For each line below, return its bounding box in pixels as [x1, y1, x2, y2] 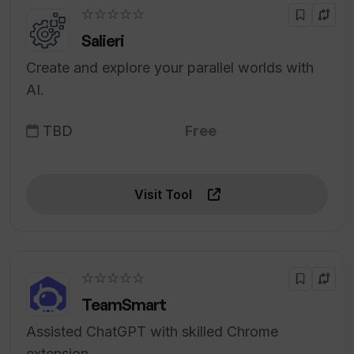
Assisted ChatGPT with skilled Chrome [26, 323, 278, 341]
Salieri [81, 31, 124, 51]
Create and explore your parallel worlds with [26, 59, 314, 77]
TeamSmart [81, 295, 166, 315]
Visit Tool [134, 186, 195, 203]
